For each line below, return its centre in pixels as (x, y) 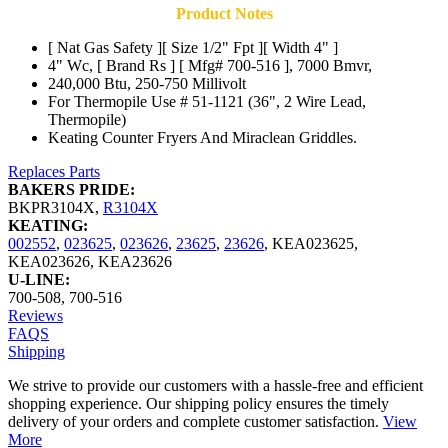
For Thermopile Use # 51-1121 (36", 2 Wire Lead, (207, 102)
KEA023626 (49, 262)
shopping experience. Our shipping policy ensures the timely (198, 404)
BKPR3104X (51, 208)
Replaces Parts (54, 172)
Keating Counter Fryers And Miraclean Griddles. (202, 138)
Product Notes (224, 14)
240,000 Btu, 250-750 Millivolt (147, 84)
